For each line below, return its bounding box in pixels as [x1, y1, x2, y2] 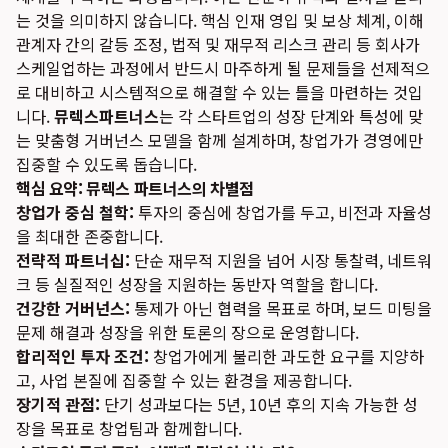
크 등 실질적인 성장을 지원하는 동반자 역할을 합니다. [16, 272, 378, 296]
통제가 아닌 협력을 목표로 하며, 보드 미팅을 [130, 296, 432, 320]
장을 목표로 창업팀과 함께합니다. [16, 416, 242, 440]
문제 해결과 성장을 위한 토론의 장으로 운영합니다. [16, 320, 359, 344]
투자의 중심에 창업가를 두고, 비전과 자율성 [134, 200, 432, 224]
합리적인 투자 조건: [16, 344, 149, 368]
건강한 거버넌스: [16, 296, 130, 320]
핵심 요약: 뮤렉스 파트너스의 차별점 [16, 176, 255, 200]
